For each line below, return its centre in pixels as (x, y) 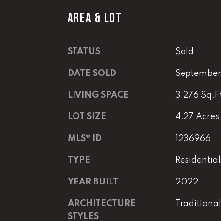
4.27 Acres (197, 117)
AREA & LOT (95, 18)
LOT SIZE (87, 117)
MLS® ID (85, 138)
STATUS (84, 52)
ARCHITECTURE (102, 203)
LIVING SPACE (98, 95)
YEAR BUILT (93, 182)
